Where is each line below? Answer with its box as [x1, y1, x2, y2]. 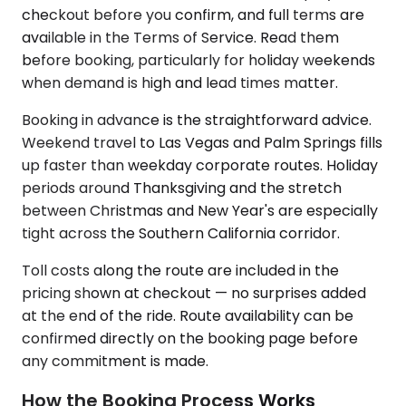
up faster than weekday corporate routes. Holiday [22, 154, 378, 176]
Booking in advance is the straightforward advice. [22, 109, 372, 130]
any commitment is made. [22, 350, 208, 372]
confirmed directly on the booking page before [22, 327, 358, 349]
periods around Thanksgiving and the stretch [22, 177, 342, 198]
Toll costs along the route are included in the [22, 259, 339, 281]
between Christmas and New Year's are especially [22, 199, 378, 221]
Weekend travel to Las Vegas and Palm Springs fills [22, 131, 382, 153]
